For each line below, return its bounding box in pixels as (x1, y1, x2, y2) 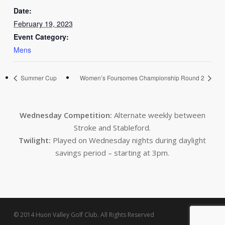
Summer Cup (19, 73, 57, 82)
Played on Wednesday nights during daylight (51, 135, 206, 146)
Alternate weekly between (111, 110, 205, 121)
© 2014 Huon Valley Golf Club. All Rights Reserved (13, 210, 154, 219)
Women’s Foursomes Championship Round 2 (80, 73, 206, 82)
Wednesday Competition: (19, 110, 112, 121)
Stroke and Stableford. (74, 123, 151, 133)
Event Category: (13, 32, 69, 42)
